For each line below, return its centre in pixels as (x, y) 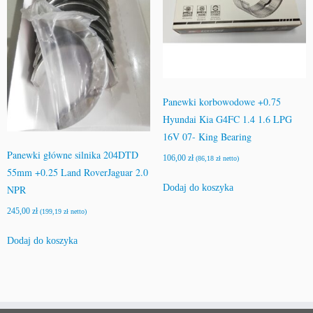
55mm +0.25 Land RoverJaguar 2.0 (78, 172)
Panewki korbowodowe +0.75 (221, 101)
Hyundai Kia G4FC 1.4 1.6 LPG (227, 119)
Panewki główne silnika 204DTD (73, 154)
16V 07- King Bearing (207, 136)
